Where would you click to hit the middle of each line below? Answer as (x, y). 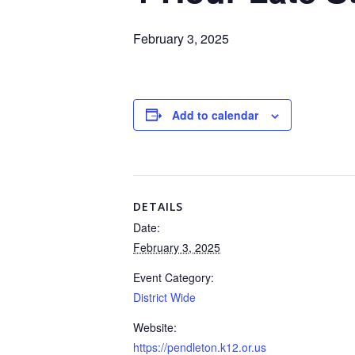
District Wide (164, 297)
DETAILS (158, 206)
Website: (155, 327)
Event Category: (174, 277)
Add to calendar (215, 115)
